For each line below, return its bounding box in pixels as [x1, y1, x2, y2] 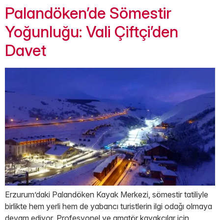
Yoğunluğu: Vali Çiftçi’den [5, 22, 178, 41]
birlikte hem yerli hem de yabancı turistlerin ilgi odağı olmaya [5, 201, 212, 212]
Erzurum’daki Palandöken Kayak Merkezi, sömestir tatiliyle [5, 190, 208, 200]
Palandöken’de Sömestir [5, 3, 171, 23]
